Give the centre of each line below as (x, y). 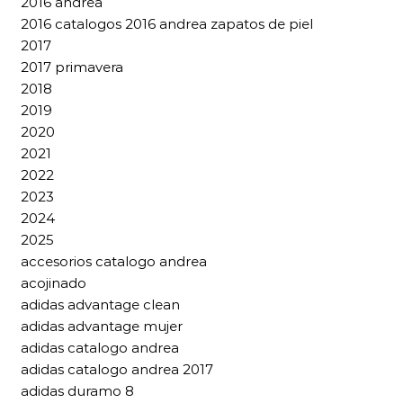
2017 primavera (72, 67)
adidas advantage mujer (102, 326)
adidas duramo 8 (77, 391)
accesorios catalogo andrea (114, 261)
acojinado (54, 283)
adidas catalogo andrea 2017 (117, 369)
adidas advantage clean (100, 304)
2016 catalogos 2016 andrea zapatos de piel (167, 24)
